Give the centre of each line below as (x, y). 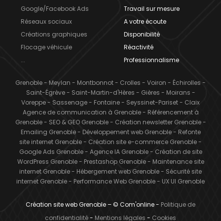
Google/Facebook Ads (55, 9)
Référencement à (173, 112)
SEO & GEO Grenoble (78, 122)
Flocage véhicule (46, 47)
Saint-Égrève (45, 93)
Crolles (130, 83)
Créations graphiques (54, 35)
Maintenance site (178, 162)
